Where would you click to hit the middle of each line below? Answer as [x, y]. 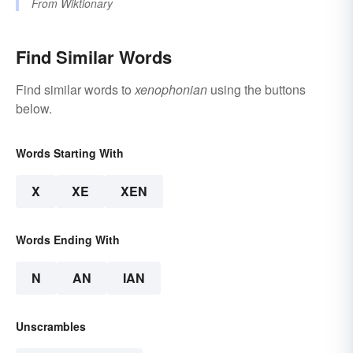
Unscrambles [51, 327]
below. [34, 109]
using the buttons [256, 90]
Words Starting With [70, 153]
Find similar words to [75, 90]
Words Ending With [68, 240]
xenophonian [171, 90]
